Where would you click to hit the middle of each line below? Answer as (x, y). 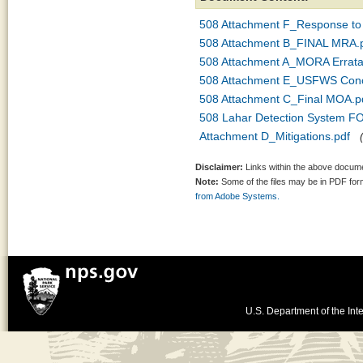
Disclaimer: (219, 167)
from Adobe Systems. (237, 196)
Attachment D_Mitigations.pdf (275, 136)
